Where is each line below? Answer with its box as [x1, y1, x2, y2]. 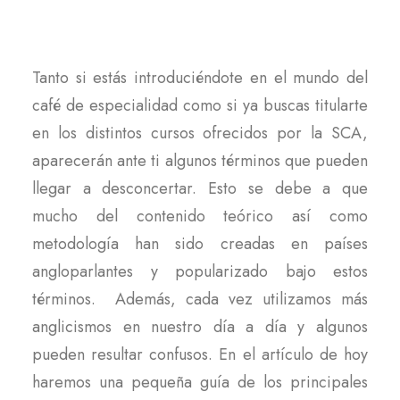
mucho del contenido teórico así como [32, 204, 368, 228]
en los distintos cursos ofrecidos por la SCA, [32, 121, 368, 145]
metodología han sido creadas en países [32, 232, 368, 255]
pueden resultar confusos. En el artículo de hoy [32, 343, 368, 366]
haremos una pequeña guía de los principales [32, 371, 368, 394]
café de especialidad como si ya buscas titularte [32, 94, 368, 117]
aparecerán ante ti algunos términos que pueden [32, 149, 368, 172]
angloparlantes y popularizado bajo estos [32, 260, 368, 283]
